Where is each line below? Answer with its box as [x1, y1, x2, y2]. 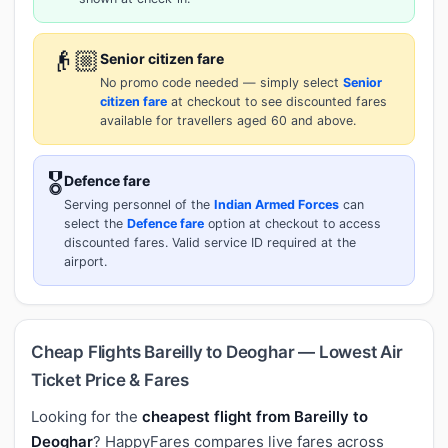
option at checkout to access [204, 215, 381, 231]
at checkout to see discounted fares [167, 93, 387, 109]
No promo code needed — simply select [100, 74, 343, 90]
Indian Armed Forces [214, 196, 339, 212]
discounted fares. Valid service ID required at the [64, 234, 356, 250]
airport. [64, 253, 107, 269]
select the [64, 215, 127, 231]
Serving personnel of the [64, 196, 214, 212]
